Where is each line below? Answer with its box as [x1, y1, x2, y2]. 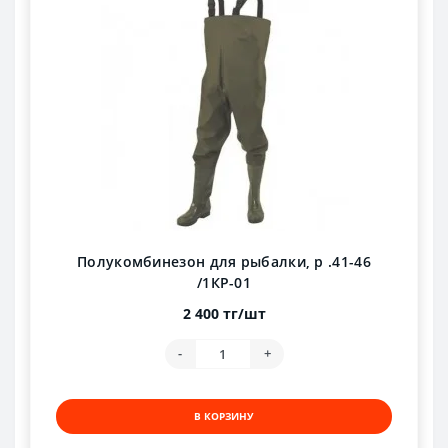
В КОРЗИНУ [194, 408, 254, 423]
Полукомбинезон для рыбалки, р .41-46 [77, 251, 371, 271]
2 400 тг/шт [182, 303, 266, 323]
